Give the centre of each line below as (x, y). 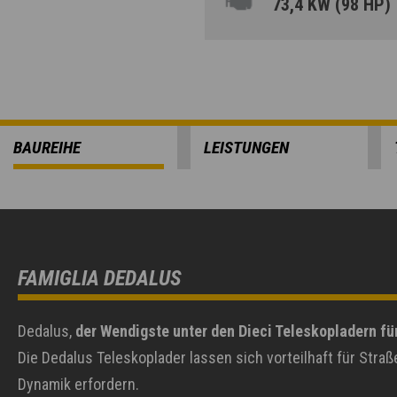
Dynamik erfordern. (78, 384)
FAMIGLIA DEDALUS (100, 278)
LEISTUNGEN (246, 148)
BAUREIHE (47, 148)
